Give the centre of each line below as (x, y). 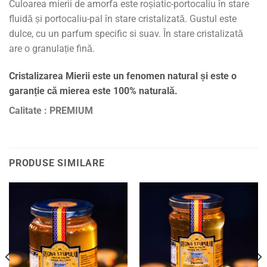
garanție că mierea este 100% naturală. (93, 91)
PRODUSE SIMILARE (57, 163)
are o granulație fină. (52, 48)
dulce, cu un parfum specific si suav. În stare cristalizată (126, 33)
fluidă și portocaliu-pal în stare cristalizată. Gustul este (123, 18)
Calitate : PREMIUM (51, 110)
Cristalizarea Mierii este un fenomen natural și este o (123, 76)
